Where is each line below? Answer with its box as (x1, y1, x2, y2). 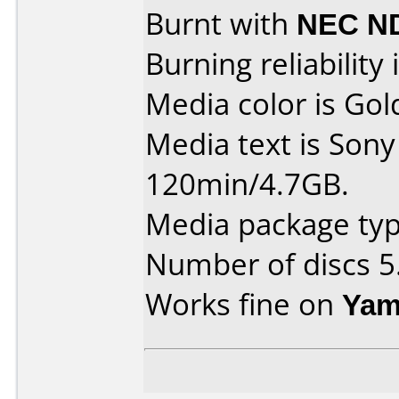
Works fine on (145, 284, 342, 324)
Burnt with (145, 4, 297, 44)
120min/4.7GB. (145, 164, 349, 204)
